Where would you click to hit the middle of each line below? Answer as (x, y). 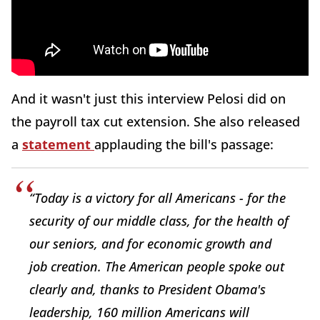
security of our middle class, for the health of (159, 221)
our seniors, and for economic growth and (150, 244)
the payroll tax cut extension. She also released (156, 122)
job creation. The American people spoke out (157, 267)
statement (58, 145)
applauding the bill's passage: (184, 145)
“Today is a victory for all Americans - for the (157, 198)
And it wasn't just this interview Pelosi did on (149, 99)
